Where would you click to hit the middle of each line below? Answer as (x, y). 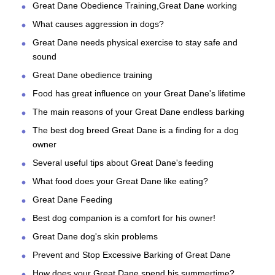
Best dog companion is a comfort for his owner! (124, 218)
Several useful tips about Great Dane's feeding (123, 163)
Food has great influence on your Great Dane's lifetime (139, 94)
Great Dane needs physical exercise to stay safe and (135, 43)
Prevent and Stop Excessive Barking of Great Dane (132, 255)
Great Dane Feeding (72, 200)
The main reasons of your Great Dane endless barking (138, 112)
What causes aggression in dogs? (98, 24)
